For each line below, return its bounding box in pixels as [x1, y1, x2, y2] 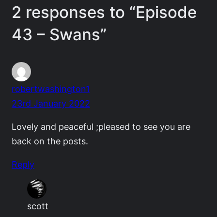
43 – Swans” [12, 25, 107, 45]
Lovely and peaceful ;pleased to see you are [12, 121, 190, 132]
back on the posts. [12, 135, 88, 146]
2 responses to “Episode [12, 2, 197, 22]
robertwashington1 [12, 83, 90, 94]
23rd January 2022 [12, 97, 90, 108]
